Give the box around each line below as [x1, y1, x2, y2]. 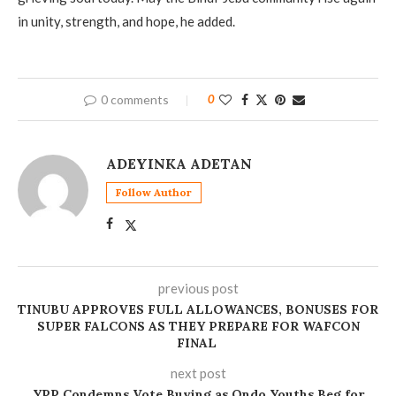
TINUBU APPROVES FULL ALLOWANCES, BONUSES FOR [18, 301, 378, 317]
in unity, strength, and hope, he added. [18, 12, 235, 29]
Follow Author [116, 185, 192, 199]
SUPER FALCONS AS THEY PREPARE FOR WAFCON [36, 317, 360, 334]
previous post [157, 279, 239, 296]
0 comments [101, 91, 169, 107]
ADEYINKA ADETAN [106, 154, 252, 172]
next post [170, 364, 226, 381]
